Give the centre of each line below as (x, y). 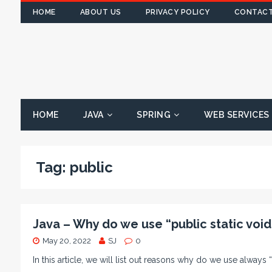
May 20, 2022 (66, 241)
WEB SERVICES (236, 115)
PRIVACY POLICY (178, 12)
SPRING (154, 115)
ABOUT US (100, 12)
